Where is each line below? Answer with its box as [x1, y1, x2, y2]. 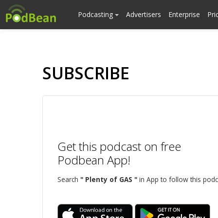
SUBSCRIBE [42, 62, 129, 84]
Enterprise [168, 10, 200, 19]
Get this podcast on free [57, 138, 181, 154]
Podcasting [78, 10, 115, 19]
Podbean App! [57, 152, 130, 168]
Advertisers [126, 10, 161, 19]
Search [57, 175, 80, 184]
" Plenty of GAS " [80, 175, 137, 184]
